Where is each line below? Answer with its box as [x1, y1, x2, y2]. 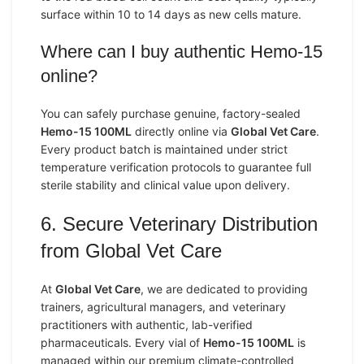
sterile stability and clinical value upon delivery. [41, 178, 290, 192]
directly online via [132, 124, 231, 138]
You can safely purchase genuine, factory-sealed [41, 106, 301, 120]
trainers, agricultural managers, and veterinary [41, 300, 286, 314]
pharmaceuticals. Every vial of [41, 336, 203, 349]
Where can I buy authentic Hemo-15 [41, 41, 323, 62]
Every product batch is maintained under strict [41, 142, 288, 156]
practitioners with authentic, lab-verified [41, 318, 253, 331]
